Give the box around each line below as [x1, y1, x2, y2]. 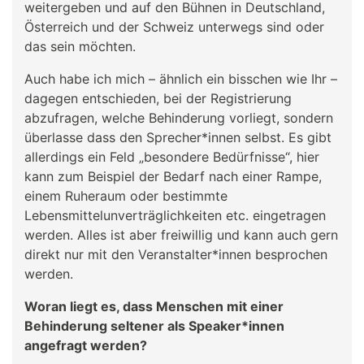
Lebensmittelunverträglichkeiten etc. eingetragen [24, 206, 326, 223]
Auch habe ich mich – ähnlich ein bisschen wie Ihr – [24, 70, 337, 87]
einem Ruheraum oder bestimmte [24, 187, 227, 204]
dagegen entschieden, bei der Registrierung [24, 89, 292, 106]
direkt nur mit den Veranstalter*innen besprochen [24, 245, 327, 262]
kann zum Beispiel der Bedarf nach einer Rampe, [24, 167, 322, 184]
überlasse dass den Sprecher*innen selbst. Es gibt [24, 128, 331, 145]
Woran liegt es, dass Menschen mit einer [24, 297, 284, 314]
